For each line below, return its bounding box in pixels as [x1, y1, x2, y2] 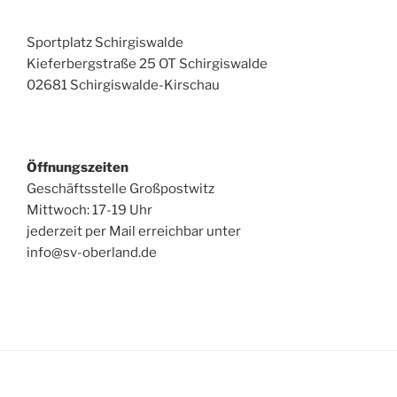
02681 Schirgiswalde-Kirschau [27, 77, 220, 94]
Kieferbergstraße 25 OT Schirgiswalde [27, 56, 268, 73]
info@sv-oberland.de [27, 245, 157, 261]
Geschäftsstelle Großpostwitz [27, 181, 214, 198]
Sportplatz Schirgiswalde [27, 35, 183, 51]
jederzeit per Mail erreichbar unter [27, 223, 241, 240]
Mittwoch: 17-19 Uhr [27, 202, 152, 219]
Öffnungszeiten [27, 160, 128, 176]
